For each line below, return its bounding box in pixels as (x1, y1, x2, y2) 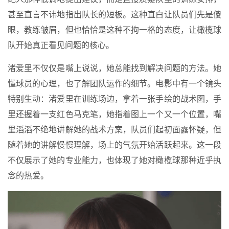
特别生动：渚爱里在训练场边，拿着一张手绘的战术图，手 (8, 94, 221, 103)
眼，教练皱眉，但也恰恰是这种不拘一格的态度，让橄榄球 (8, 25, 221, 34)
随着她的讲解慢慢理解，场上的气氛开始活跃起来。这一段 (8, 140, 221, 149)
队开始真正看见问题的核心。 (8, 40, 114, 50)
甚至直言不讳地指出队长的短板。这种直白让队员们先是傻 (8, 10, 221, 19)
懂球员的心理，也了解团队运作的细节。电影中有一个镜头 (8, 79, 221, 88)
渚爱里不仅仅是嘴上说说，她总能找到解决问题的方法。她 (8, 63, 221, 73)
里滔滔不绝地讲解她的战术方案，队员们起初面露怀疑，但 (8, 125, 221, 134)
